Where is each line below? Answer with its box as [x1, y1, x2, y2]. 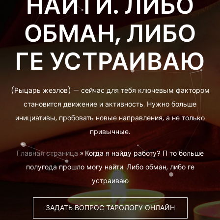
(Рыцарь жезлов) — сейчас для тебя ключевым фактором [10, 85, 210, 95]
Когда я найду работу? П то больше [84, 148, 204, 158]
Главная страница [16, 148, 78, 158]
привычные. [90, 127, 130, 137]
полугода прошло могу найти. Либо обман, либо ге [26, 162, 194, 172]
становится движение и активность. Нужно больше [24, 99, 196, 109]
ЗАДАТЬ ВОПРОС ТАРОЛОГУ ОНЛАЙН [45, 203, 175, 213]
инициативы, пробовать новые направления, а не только [15, 113, 205, 123]
